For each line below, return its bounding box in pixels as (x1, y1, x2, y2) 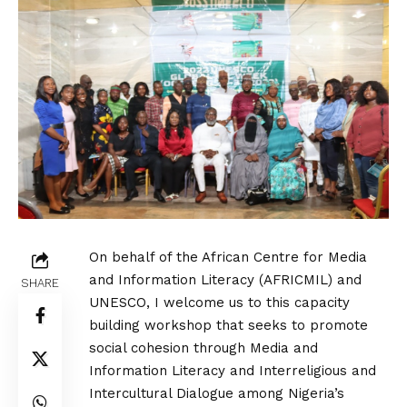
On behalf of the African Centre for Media (89, 248, 367, 265)
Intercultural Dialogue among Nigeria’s (89, 384, 344, 402)
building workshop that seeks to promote (89, 316, 368, 333)
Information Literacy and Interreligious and (89, 362, 376, 379)
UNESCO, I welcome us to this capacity (89, 293, 350, 311)
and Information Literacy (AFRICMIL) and (89, 271, 362, 288)
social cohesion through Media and (89, 339, 318, 356)
